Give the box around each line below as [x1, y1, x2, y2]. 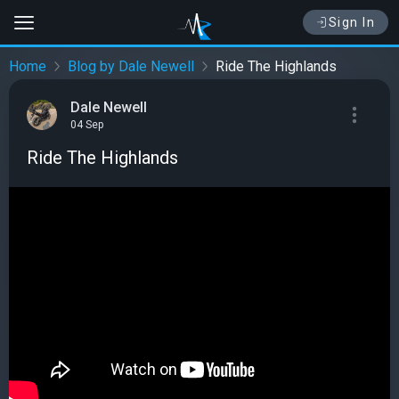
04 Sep [70, 118, 103, 132]
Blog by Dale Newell [68, 58, 194, 76]
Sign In [328, 15, 375, 29]
